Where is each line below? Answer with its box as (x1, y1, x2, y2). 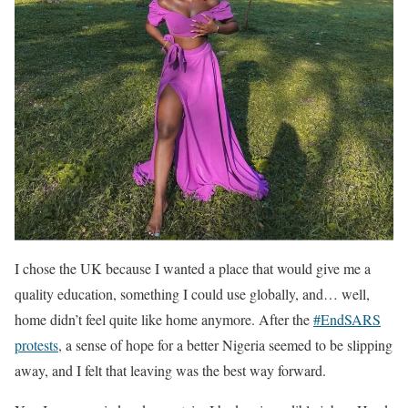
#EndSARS (313, 309, 381, 329)
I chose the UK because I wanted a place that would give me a (15, 258, 371, 278)
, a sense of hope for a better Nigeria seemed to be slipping (58, 334, 393, 354)
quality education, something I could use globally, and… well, (15, 283, 370, 303)
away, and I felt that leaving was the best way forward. (15, 360, 326, 380)
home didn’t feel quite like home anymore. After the (15, 309, 313, 329)
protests (15, 334, 58, 354)
